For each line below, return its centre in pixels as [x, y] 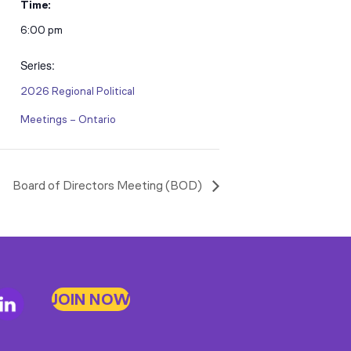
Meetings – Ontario [68, 120]
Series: [38, 65]
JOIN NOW [90, 299]
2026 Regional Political [78, 92]
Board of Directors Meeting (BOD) [109, 186]
